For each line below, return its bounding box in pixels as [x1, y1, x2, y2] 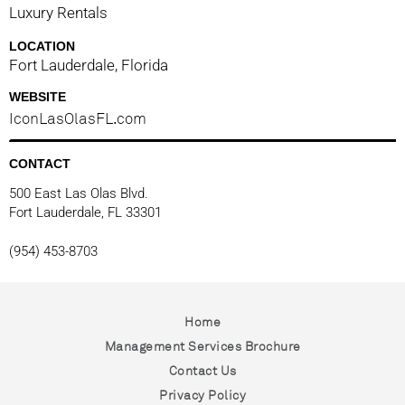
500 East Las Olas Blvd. [9, 184, 148, 202]
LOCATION [9, 38, 75, 53]
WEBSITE [9, 89, 66, 104]
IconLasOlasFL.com [9, 108, 146, 127]
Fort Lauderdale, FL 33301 [9, 203, 162, 221]
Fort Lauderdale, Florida [9, 55, 168, 74]
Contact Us [168, 363, 237, 379]
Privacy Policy [159, 387, 246, 403]
